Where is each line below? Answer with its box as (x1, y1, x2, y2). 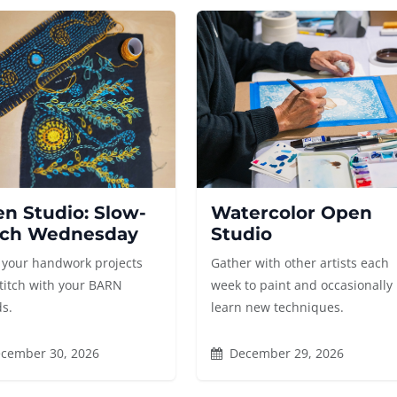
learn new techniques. (211, 299, 345, 315)
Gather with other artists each (211, 254, 390, 271)
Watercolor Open (211, 202, 373, 223)
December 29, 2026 (226, 345, 345, 362)
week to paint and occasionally (211, 276, 393, 293)
